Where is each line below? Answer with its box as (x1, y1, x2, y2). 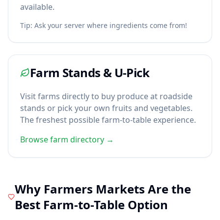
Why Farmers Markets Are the (15, 181, 192, 197)
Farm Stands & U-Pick (30, 64, 149, 81)
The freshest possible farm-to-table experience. (20, 114, 196, 125)
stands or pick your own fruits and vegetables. (20, 103, 192, 113)
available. (20, 1, 55, 12)
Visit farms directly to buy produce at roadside (20, 91, 192, 102)
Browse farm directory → (20, 134, 114, 145)
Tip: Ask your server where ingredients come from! (20, 21, 187, 30)
